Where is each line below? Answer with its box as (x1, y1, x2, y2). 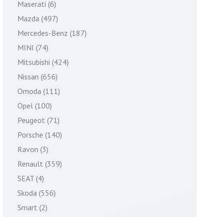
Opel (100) (17, 101, 52, 110)
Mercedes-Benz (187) (17, 28, 87, 38)
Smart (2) (17, 202, 47, 212)
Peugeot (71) (17, 115, 60, 125)
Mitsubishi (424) (17, 57, 69, 67)
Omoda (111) (17, 86, 60, 96)
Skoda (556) (17, 188, 56, 198)
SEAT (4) (17, 173, 44, 183)
